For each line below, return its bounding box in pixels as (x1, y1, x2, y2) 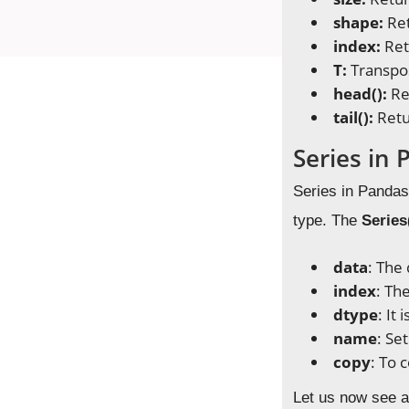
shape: (333, 12, 388, 33)
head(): (333, 83, 392, 104)
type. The (293, 212, 362, 229)
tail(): (333, 107, 378, 128)
